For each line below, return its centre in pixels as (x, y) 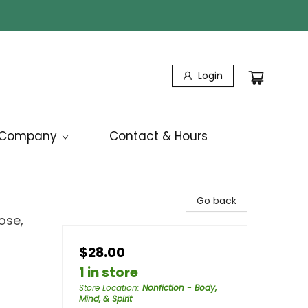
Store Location (108, 288)
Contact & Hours (158, 136)
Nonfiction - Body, (179, 288)
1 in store (109, 273)
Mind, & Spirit (106, 299)
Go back (217, 201)
